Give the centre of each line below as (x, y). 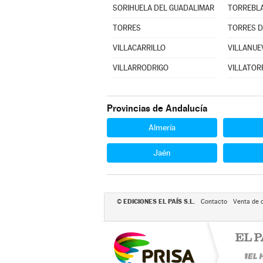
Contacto (214, 202)
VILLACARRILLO (139, 48)
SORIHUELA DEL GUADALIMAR (163, 8)
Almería (162, 127)
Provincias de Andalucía (157, 108)
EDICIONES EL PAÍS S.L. (159, 201)
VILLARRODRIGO (140, 68)
